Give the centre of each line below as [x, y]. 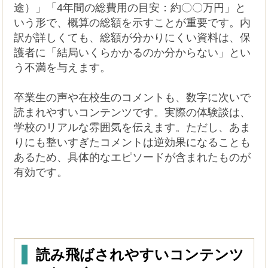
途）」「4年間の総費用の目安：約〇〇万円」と [130, 8]
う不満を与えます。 [63, 68]
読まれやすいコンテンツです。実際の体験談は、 [133, 113]
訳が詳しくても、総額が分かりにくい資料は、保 [133, 38]
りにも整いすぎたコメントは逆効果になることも [133, 143]
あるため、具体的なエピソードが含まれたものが [133, 158]
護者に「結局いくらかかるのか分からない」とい [133, 53]
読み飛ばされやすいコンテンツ [140, 254]
